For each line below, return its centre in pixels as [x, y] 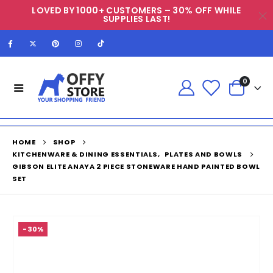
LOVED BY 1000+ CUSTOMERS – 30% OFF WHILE [136, 10]
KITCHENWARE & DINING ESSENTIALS [85, 154]
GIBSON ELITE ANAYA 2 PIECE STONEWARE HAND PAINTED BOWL [136, 167]
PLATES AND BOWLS [204, 154]
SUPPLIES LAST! [136, 19]
